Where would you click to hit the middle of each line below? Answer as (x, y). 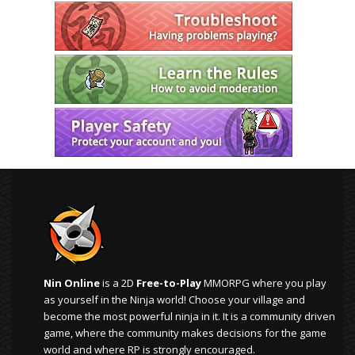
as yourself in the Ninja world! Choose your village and (174, 300)
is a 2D (118, 283)
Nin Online (72, 283)
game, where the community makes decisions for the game (185, 333)
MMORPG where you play (264, 283)
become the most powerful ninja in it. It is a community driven (189, 317)
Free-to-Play (169, 283)
